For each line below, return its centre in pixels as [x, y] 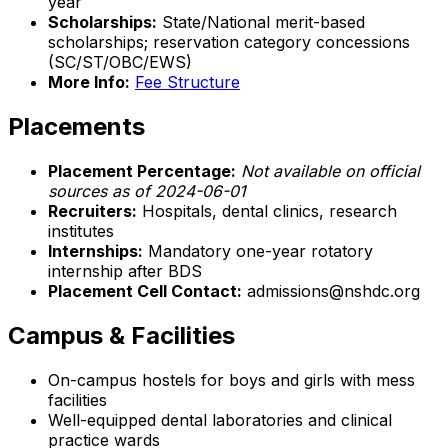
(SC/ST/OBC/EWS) [120, 61]
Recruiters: [92, 210]
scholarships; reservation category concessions [229, 41]
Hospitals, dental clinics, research [267, 210]
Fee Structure [187, 81]
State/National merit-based [261, 21]
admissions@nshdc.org [331, 290]
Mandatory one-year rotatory [258, 250]
